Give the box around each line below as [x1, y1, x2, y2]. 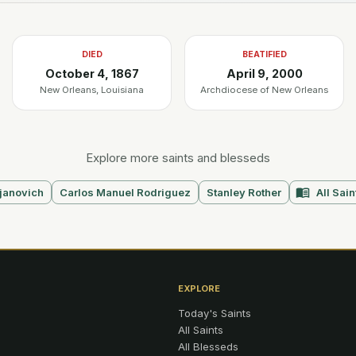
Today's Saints [178, 307, 251, 319]
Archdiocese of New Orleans [200, 84, 328, 95]
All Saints [178, 323, 223, 336]
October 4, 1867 [44, 67, 139, 80]
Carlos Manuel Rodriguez [59, 186, 191, 199]
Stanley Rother [206, 186, 281, 199]
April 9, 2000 [226, 67, 303, 80]
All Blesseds [178, 340, 238, 353]
